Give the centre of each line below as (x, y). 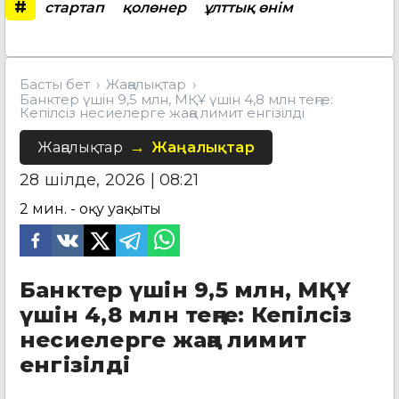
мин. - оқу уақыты (97, 208)
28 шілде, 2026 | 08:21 (109, 179)
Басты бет (55, 84)
